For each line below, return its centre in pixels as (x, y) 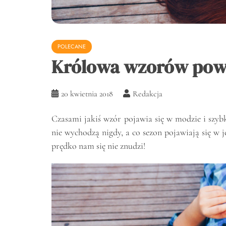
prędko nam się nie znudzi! (98, 146)
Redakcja (148, 94)
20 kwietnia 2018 (87, 94)
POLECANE (72, 46)
